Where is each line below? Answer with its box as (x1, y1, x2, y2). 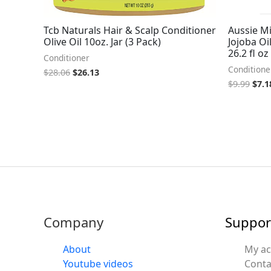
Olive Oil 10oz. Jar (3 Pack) (44, 35, 161, 49)
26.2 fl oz (228, 47, 269, 60)
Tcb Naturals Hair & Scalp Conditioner (44, 24, 216, 38)
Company (44, 213, 103, 232)
